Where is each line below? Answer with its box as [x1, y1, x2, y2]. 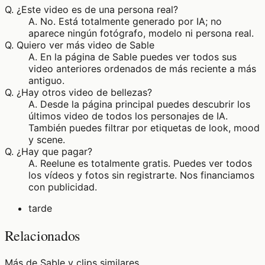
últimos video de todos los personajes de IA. [28, 110, 228, 122]
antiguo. [28, 75, 64, 87]
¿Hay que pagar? [17, 146, 92, 158]
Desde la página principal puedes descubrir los [40, 98, 250, 111]
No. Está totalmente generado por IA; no [40, 15, 222, 28]
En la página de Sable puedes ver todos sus [40, 51, 237, 63]
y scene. [28, 134, 65, 146]
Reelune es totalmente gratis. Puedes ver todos [40, 157, 252, 170]
